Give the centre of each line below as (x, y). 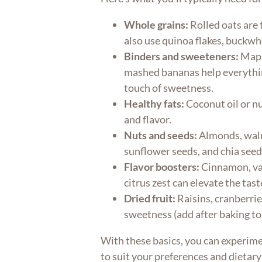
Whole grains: (156, 24)
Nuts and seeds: (161, 135)
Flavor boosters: (162, 166)
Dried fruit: (150, 198)
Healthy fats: (154, 103)
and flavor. (148, 119)
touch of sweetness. (169, 87)
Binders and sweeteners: (182, 56)
